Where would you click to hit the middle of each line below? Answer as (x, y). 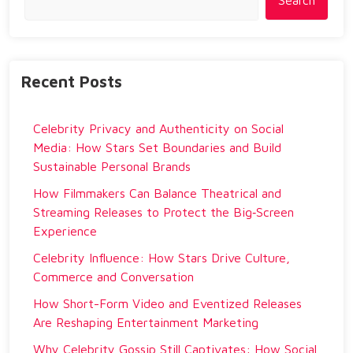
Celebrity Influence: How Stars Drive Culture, (162, 258)
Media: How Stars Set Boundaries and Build (157, 147)
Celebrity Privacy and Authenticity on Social (158, 128)
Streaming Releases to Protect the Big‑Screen (163, 212)
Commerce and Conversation (113, 277)
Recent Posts (72, 82)
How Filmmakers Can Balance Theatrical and (157, 193)
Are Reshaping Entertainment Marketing (146, 322)
